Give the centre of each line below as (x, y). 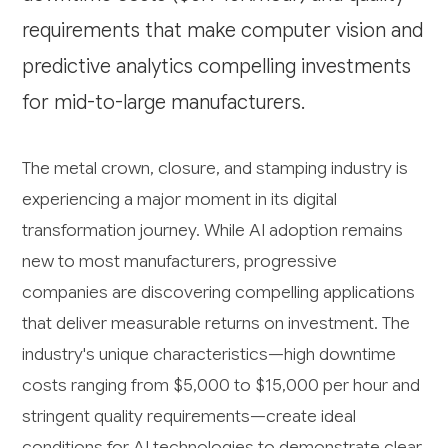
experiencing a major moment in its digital (180, 198)
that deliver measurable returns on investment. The (216, 322)
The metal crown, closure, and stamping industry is (215, 167)
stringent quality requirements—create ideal (189, 415)
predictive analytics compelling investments (217, 66)
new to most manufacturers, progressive (180, 260)
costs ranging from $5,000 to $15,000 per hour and (221, 384)
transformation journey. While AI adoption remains (213, 229)
